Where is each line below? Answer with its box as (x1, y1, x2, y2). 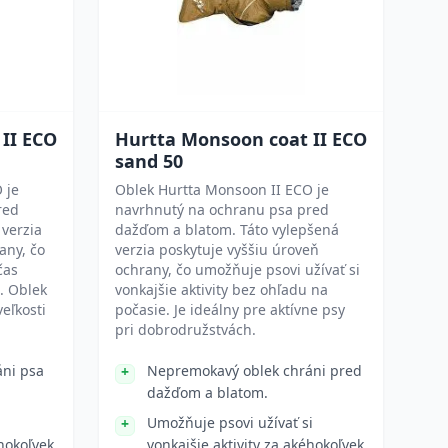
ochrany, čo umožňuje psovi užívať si (115, 260, 360, 279)
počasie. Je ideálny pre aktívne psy (115, 300, 345, 319)
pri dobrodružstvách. (115, 320, 256, 339)
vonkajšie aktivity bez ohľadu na (115, 280, 328, 299)
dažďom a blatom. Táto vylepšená (115, 220, 339, 239)
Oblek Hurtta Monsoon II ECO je (115, 180, 329, 199)
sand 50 (115, 149, 183, 173)
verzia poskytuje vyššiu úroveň (115, 240, 319, 259)
